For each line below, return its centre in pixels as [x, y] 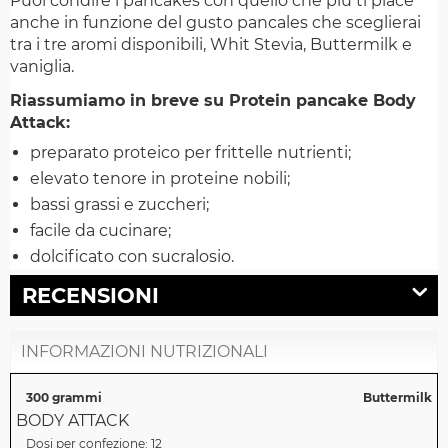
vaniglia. [42, 67]
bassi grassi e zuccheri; [119, 205]
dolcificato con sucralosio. [132, 257]
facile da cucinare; [100, 231]
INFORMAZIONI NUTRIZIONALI [144, 352]
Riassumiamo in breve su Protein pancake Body [213, 101]
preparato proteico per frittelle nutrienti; [190, 153]
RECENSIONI [90, 296]
